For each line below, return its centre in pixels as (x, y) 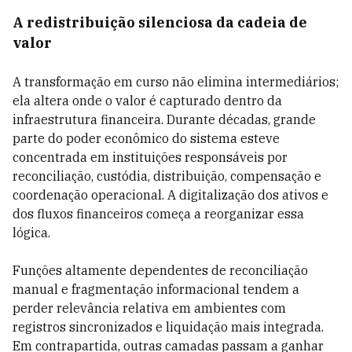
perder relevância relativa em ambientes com (149, 308)
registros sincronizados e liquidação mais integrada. (168, 327)
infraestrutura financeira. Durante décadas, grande (164, 119)
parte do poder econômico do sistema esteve (146, 138)
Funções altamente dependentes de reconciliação (160, 270)
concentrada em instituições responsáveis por (150, 157)
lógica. (31, 233)
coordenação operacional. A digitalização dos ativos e (170, 195)
